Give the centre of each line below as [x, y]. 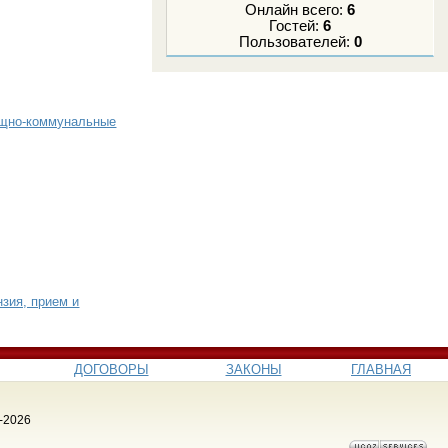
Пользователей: [296, 42]
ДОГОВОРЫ [111, 369]
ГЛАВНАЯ [381, 369]
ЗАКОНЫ [253, 369]
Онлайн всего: [296, 10]
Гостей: [296, 26]
